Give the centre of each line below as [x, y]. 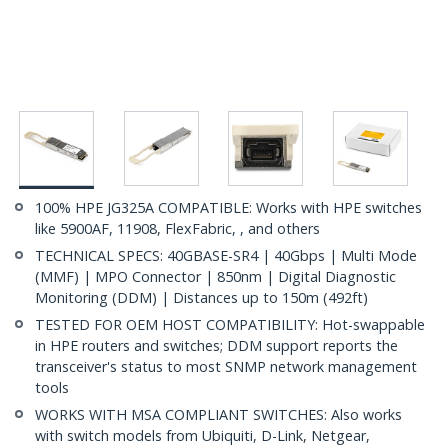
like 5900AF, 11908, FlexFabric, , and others [177, 229]
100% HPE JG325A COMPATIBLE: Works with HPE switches [228, 208]
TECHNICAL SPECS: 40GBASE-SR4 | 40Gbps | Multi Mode [226, 256]
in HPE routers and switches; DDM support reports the [216, 346]
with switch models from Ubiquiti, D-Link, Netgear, [202, 436]
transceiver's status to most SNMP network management [226, 367]
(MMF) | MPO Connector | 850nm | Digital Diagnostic [215, 277]
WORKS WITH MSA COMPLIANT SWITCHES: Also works [218, 415]
